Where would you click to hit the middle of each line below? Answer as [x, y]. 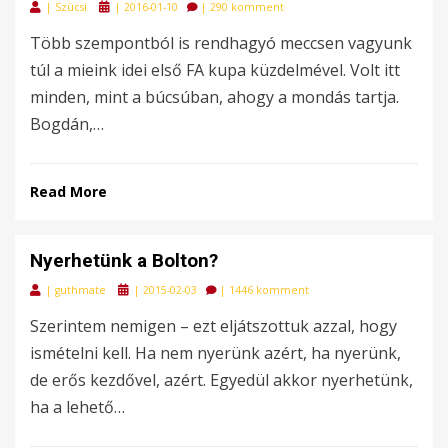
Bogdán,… [67, 123]
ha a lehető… [77, 406]
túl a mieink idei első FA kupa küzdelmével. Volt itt [215, 69]
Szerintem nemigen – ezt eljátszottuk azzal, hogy [213, 325]
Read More [68, 191]
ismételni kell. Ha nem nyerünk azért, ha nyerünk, [215, 352]
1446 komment [269, 289]
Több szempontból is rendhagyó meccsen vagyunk [221, 42]
